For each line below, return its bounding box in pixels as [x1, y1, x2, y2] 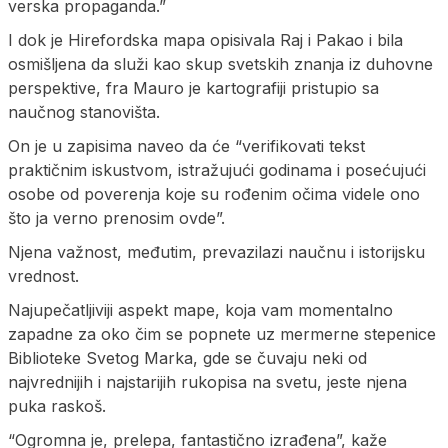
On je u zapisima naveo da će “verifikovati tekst [8, 135, 365, 156]
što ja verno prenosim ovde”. [8, 207, 225, 228]
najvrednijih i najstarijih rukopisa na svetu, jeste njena [8, 371, 407, 392]
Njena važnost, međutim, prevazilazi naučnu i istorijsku [8, 241, 425, 262]
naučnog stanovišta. [8, 101, 160, 122]
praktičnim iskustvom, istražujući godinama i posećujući [8, 159, 426, 180]
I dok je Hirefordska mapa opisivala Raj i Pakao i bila [8, 29, 403, 50]
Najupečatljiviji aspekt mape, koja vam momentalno [8, 299, 393, 320]
